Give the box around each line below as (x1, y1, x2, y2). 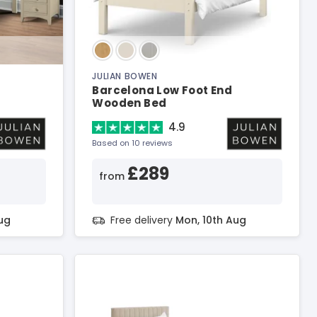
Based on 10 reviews (92, 137, 173, 149)
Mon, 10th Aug (175, 213, 247, 227)
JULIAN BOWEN (92, 70, 158, 82)
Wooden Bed (92, 96, 167, 110)
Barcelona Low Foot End (92, 83, 233, 98)
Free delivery (110, 213, 176, 227)
